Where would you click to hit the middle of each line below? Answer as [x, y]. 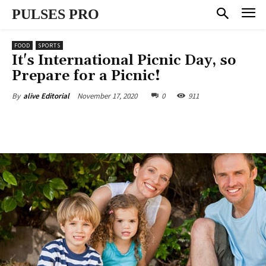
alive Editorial [46, 96]
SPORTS [49, 45]
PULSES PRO [56, 14]
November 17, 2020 [107, 96]
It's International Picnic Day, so [124, 60]
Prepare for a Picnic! [86, 76]
